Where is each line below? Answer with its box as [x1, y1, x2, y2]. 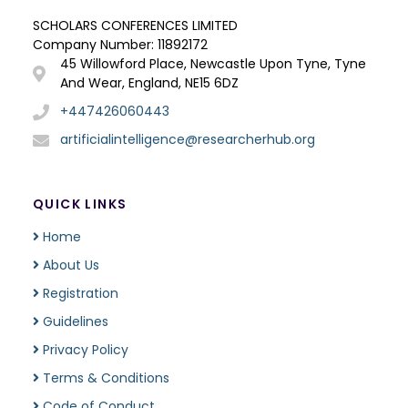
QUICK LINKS [33, 195, 127, 214]
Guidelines [39, 312, 108, 331]
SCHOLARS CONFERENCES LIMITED [33, 16, 238, 36]
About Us [39, 256, 99, 275]
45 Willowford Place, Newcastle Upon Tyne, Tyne [60, 55, 366, 74]
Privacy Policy [39, 341, 128, 360]
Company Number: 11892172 [33, 36, 208, 55]
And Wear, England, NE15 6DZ [60, 74, 239, 93]
